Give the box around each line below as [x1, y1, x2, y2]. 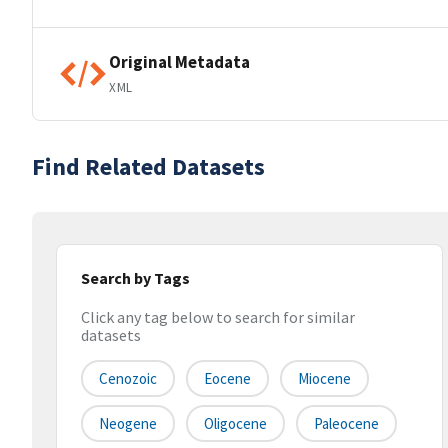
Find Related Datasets [32, 151, 265, 182]
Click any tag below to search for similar [81, 307, 355, 328]
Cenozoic [99, 369, 157, 389]
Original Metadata [109, 50, 250, 73]
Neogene [99, 414, 157, 434]
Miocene [298, 369, 351, 389]
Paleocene [314, 414, 379, 434]
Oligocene [204, 414, 267, 434]
